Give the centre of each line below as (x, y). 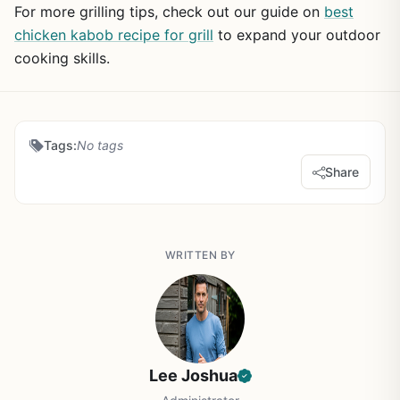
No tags (100, 145)
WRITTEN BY (200, 255)
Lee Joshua (193, 375)
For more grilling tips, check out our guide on (169, 12)
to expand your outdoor (297, 35)
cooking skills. (62, 58)
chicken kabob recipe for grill (114, 35)
